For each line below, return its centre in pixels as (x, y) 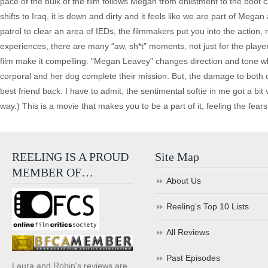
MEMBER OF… (53, 172)
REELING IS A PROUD (70, 157)
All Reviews (188, 232)
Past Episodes (194, 258)
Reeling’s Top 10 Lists (208, 206)
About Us (184, 181)
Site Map (177, 157)
